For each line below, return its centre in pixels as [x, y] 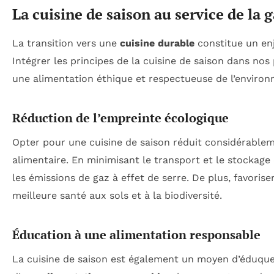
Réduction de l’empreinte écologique [120, 117]
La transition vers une [66, 43]
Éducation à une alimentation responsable [136, 234]
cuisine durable [157, 43]
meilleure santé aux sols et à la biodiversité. [117, 195]
